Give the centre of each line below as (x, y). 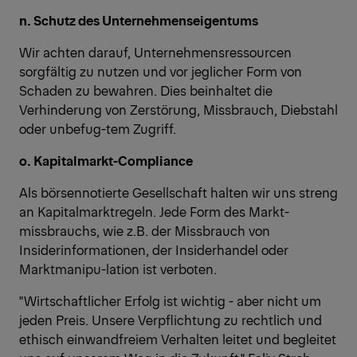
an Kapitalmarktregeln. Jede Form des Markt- (154, 212)
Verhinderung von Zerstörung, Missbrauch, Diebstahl (178, 110)
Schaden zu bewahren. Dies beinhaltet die (146, 90)
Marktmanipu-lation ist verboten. (118, 269)
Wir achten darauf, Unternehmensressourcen (155, 52)
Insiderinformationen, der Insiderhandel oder (154, 250)
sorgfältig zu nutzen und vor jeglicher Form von (161, 71)
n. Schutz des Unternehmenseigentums (139, 20)
